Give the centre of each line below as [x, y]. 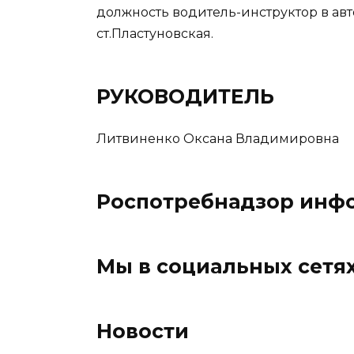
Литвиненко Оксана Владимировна [218, 138]
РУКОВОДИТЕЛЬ [185, 96]
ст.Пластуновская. [155, 33]
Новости [143, 331]
